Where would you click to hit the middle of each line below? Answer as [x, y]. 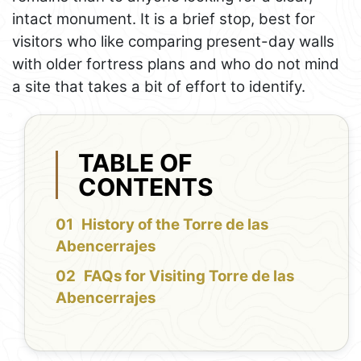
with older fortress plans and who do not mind [176, 64]
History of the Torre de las [175, 225]
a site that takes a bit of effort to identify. [159, 87]
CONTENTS [146, 187]
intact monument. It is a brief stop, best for [164, 19]
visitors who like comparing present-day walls [173, 42]
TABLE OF [136, 162]
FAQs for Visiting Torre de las [189, 276]
